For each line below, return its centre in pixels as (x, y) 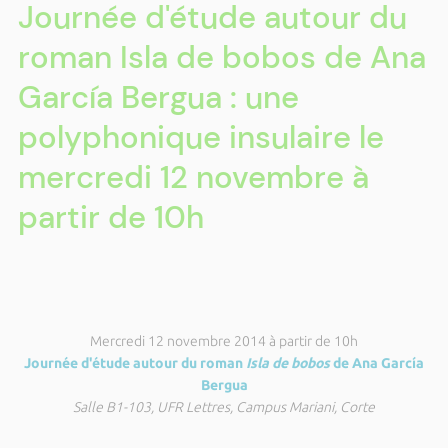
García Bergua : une (158, 97)
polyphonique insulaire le (200, 137)
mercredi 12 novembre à (193, 177)
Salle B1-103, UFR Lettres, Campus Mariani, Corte (224, 407)
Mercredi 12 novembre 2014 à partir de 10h (224, 341)
